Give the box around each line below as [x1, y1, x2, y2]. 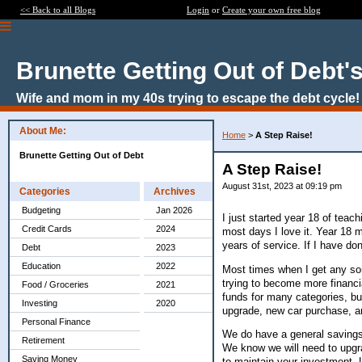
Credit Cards [22, 224, 72, 234]
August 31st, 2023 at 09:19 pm [222, 181, 342, 191]
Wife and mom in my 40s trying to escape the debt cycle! [16, 91, 360, 105]
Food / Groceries [22, 280, 89, 289]
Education [22, 261, 61, 271]
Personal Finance [22, 317, 90, 326]
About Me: [19, 125, 66, 137]
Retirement [22, 335, 65, 345]
